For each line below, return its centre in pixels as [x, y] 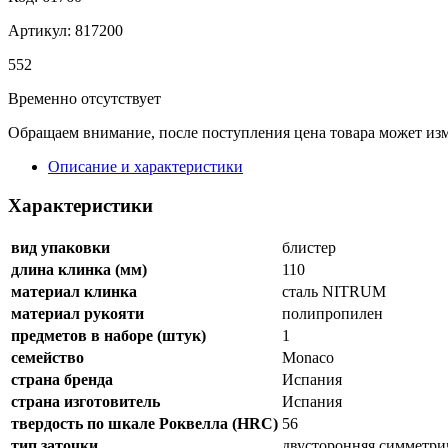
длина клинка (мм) [79, 269]
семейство [47, 357]
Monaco [308, 357]
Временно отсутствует [84, 99]
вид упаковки [60, 247]
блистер [309, 247]
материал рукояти [77, 313]
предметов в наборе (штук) [108, 335]
